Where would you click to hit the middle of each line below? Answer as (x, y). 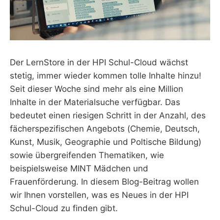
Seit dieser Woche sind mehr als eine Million (96, 89)
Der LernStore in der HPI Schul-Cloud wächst (99, 63)
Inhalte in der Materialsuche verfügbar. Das (95, 102)
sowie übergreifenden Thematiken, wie (87, 155)
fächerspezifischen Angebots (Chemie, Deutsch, (105, 129)
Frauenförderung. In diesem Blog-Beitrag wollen (104, 182)
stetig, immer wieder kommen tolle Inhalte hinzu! (106, 76)
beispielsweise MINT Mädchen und (79, 169)
